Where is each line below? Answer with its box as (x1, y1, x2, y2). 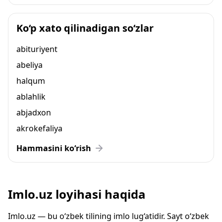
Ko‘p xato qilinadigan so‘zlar (16, 21, 154, 35)
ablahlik (16, 91, 46, 102)
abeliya (16, 59, 43, 70)
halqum (16, 75, 45, 86)
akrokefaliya (16, 123, 62, 134)
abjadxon (16, 107, 51, 118)
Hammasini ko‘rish (16, 143, 91, 154)
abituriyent (16, 44, 57, 55)
